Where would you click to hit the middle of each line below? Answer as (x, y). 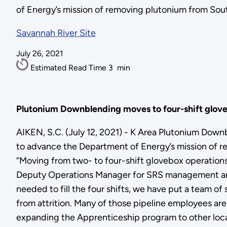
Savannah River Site (56, 33)
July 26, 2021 (40, 54)
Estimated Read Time (69, 68)
